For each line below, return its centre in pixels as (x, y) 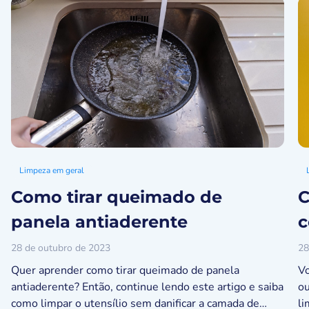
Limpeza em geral (52, 170)
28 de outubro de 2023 (61, 248)
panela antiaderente (99, 222)
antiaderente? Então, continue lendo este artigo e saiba (147, 287)
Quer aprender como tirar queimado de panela (125, 270)
